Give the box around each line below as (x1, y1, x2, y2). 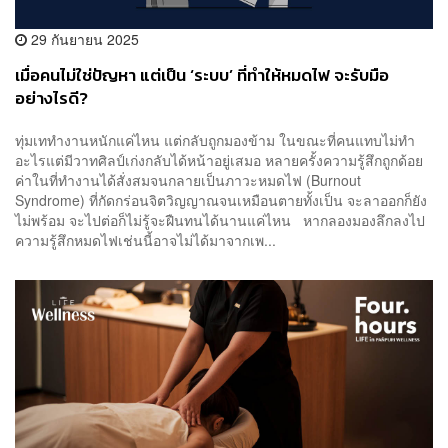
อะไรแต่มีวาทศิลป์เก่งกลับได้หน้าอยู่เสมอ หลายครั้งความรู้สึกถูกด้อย (15, 149, 423, 170)
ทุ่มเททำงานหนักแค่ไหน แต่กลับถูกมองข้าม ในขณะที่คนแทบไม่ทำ (15, 129, 415, 150)
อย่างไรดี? (15, 86, 88, 112)
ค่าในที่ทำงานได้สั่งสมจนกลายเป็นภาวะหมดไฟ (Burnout (15, 169, 361, 190)
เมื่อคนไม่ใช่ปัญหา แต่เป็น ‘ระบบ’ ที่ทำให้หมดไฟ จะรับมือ (15, 63, 389, 89)
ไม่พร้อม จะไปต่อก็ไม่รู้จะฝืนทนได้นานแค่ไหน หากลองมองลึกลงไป (15, 209, 425, 230)
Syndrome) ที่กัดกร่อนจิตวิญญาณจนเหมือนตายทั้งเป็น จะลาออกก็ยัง (15, 189, 427, 210)
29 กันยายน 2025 (27, 29, 139, 50)
